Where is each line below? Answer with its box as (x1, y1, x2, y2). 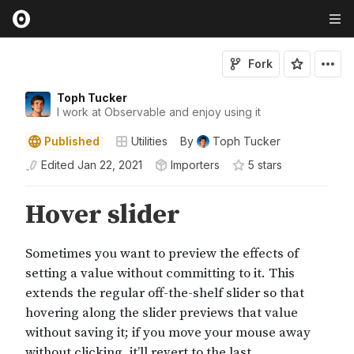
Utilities (131, 134, 168, 148)
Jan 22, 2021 (77, 158, 142, 171)
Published (44, 134, 100, 148)
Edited (41, 158, 74, 171)
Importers (171, 158, 220, 171)
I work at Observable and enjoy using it (57, 105, 261, 119)
